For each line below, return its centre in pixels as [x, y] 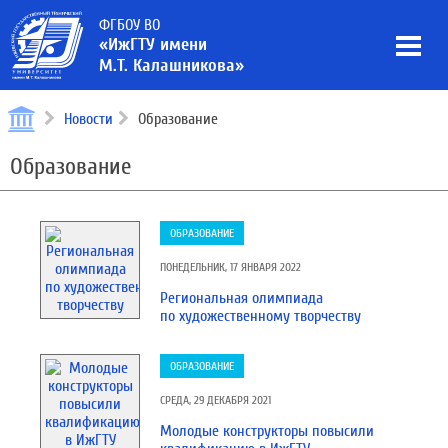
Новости [88, 119]
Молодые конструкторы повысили [267, 431]
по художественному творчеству [260, 316]
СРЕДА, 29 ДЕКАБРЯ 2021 [215, 400]
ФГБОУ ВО [129, 25]
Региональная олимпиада [241, 298]
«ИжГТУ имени [153, 44]
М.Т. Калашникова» [171, 65]
